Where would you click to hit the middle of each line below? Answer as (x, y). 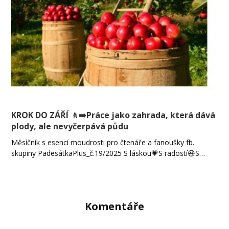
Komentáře (114, 206)
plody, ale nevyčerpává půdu (70, 126)
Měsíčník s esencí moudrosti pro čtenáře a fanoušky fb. (103, 142)
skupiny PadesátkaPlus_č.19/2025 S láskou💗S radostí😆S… (108, 153)
